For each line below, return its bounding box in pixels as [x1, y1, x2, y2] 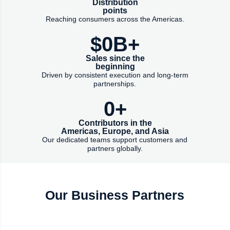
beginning [95, 62, 135, 71]
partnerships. [93, 80, 137, 88]
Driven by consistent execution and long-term [41, 71, 188, 79]
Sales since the [85, 54, 145, 63]
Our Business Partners [45, 188, 185, 202]
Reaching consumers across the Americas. [45, 15, 184, 23]
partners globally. [87, 144, 143, 152]
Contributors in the [78, 119, 152, 127]
